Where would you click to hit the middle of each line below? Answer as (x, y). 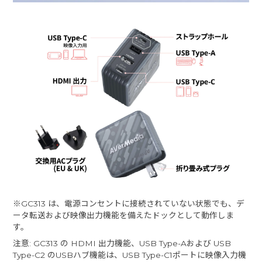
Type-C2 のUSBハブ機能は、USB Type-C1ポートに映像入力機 (130, 255)
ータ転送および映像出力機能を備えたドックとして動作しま (124, 215)
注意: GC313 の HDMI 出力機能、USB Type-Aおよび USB (122, 243)
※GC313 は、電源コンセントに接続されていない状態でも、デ (129, 203)
